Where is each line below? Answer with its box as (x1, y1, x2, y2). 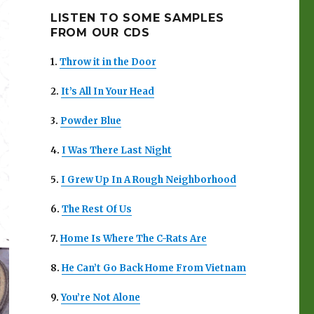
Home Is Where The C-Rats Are (60, 232, 207, 245)
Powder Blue (60, 114, 121, 127)
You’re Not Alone (60, 291, 140, 303)
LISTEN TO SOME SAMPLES (50, 11, 224, 25)
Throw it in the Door (59, 55, 156, 68)
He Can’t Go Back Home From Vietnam (61, 261, 246, 274)
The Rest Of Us (61, 203, 132, 215)
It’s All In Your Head (60, 85, 154, 97)
